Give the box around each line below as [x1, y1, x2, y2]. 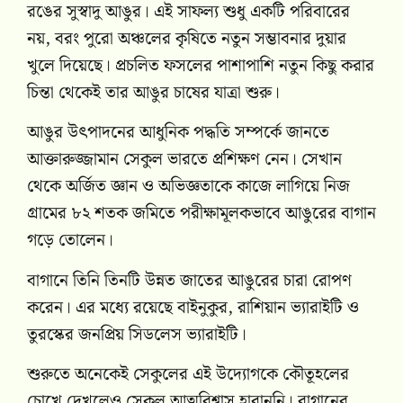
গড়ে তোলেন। [27, 227, 113, 255]
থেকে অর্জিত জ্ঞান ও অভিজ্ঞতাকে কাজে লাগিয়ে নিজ [27, 173, 350, 201]
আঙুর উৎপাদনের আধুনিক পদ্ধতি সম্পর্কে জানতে [27, 119, 329, 148]
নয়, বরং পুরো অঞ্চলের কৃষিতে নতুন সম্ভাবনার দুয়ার [27, 24, 346, 53]
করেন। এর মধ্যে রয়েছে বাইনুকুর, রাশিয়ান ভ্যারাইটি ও [27, 293, 359, 322]
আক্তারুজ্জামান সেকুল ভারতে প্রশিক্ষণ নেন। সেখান [27, 146, 342, 175]
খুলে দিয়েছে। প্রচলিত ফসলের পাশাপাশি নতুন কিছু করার [27, 51, 374, 80]
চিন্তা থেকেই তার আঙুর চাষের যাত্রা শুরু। [27, 78, 280, 107]
